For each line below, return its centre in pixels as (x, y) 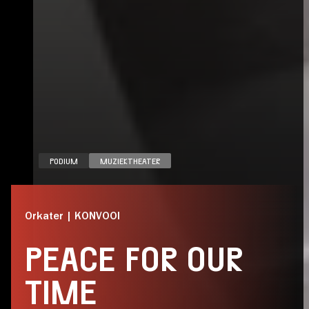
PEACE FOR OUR (134, 260)
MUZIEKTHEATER (130, 161)
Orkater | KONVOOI (72, 215)
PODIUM (64, 161)
